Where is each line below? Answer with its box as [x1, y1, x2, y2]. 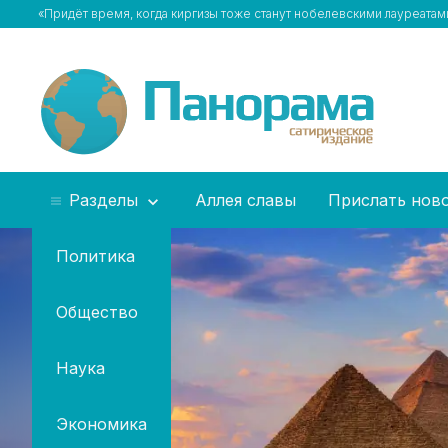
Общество [56, 302, 138, 322]
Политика [56, 246, 135, 266]
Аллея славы [195, 190, 296, 210]
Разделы [64, 190, 143, 210]
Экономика [56, 414, 147, 434]
